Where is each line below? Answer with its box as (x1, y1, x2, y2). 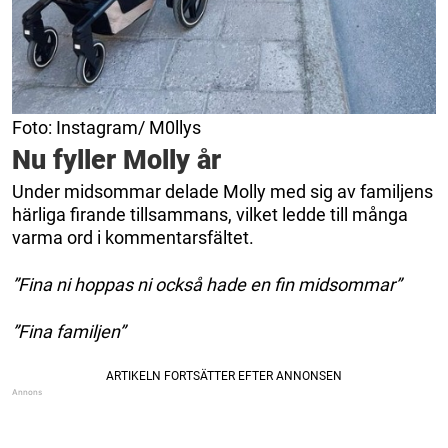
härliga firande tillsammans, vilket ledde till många (12, 203, 408, 225)
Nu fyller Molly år (12, 143, 221, 176)
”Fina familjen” (12, 320, 125, 342)
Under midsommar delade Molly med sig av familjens (12, 180, 433, 202)
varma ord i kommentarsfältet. (12, 226, 254, 248)
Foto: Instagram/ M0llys (12, 116, 201, 138)
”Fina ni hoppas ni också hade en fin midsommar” (12, 273, 401, 295)
